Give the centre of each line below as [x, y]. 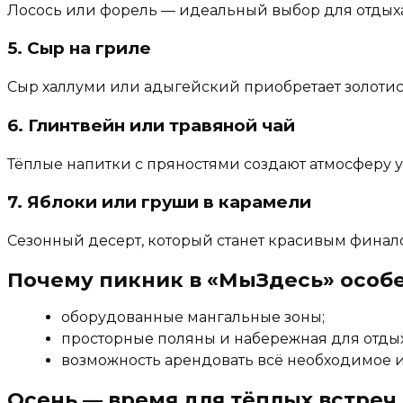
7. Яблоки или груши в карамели [159, 202]
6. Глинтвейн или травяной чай [151, 125]
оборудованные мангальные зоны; [193, 318]
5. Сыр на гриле [79, 49]
